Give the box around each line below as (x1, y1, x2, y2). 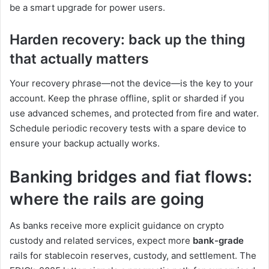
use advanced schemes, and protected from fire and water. (10, 107, 259, 119)
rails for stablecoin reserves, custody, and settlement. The (10, 250, 256, 262)
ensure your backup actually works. (10, 137, 160, 149)
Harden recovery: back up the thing (10, 31, 245, 49)
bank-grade (193, 235, 244, 247)
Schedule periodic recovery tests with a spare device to (10, 122, 246, 134)
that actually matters (10, 50, 149, 68)
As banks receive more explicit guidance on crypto (10, 220, 224, 232)
